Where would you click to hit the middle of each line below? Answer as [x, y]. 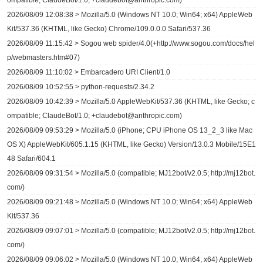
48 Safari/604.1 [31, 159]
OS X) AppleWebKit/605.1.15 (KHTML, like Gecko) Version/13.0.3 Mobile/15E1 [131, 144]
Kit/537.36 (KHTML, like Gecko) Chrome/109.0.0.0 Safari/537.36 [109, 29]
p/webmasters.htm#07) [43, 58]
